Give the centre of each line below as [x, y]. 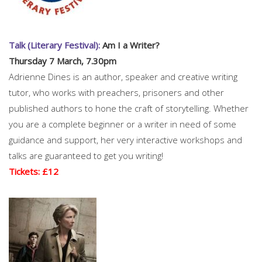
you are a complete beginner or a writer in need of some [123, 124]
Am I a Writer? [130, 45]
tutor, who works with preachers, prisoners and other [116, 92]
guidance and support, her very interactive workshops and [125, 139]
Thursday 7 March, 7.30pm [63, 61]
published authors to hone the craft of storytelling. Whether [129, 108]
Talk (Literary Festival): [54, 45]
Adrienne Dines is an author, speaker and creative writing [123, 76]
